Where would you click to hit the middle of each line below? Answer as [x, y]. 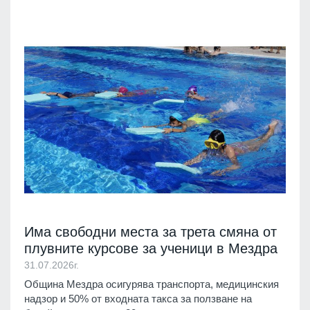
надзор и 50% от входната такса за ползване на [138, 299]
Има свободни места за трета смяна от [151, 232]
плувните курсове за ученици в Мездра [151, 249]
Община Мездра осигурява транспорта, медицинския [152, 284]
